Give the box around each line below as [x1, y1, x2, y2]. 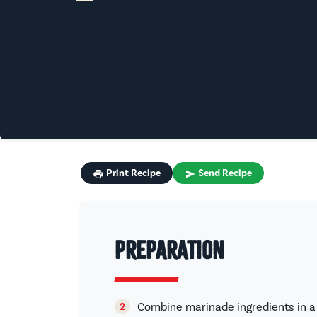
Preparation [115, 236, 224, 265]
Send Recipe [198, 167, 252, 180]
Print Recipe [106, 167, 161, 180]
